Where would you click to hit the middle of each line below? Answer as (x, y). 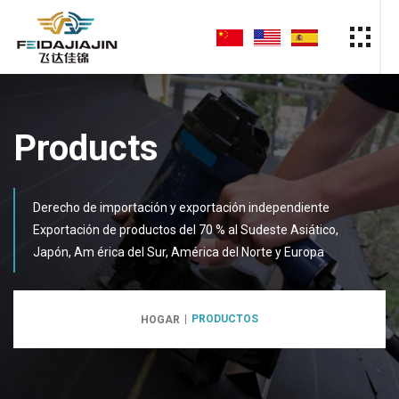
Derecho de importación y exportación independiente (181, 207)
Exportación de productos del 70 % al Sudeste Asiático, (186, 229)
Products (86, 148)
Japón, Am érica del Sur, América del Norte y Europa (179, 252)
